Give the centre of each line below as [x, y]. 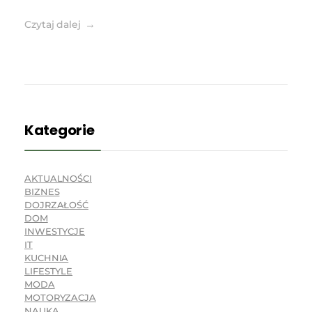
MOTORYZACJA [60, 298]
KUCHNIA [47, 258]
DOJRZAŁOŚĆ [56, 205]
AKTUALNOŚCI [58, 179]
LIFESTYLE [49, 271]
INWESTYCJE [55, 232]
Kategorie [60, 131]
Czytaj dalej [53, 25]
